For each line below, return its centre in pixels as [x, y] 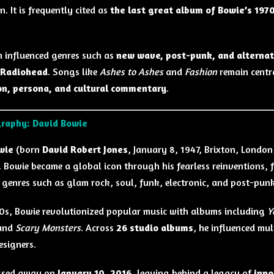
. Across [98, 228]
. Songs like [73, 71]
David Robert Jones [85, 150]
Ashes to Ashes [131, 71]
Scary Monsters [48, 228]
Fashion [201, 71]
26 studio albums [154, 228]
